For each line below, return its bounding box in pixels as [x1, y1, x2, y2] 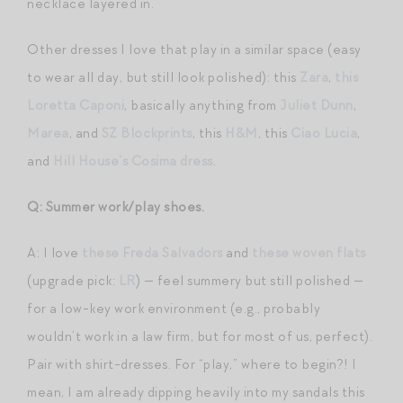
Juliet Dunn [280, 95, 354, 114]
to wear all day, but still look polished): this [27, 67, 300, 86]
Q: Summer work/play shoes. [27, 197, 204, 216]
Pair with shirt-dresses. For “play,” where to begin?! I [27, 354, 357, 373]
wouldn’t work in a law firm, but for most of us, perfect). [27, 327, 372, 345]
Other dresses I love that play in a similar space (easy [27, 40, 362, 58]
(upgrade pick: [27, 271, 119, 290]
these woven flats [252, 243, 366, 262]
